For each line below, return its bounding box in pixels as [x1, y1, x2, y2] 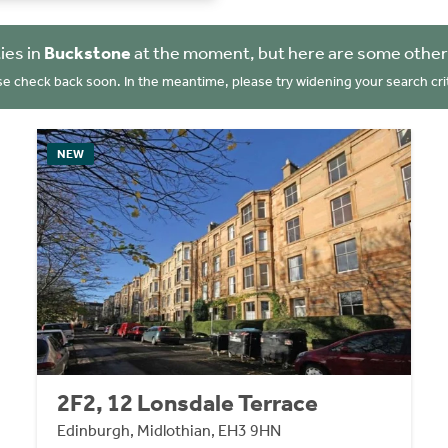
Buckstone [44, 42, 131, 64]
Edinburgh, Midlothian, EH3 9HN [57, 421, 282, 441]
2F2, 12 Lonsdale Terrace [57, 389, 319, 418]
